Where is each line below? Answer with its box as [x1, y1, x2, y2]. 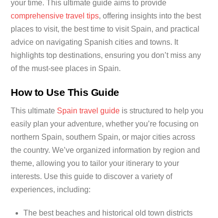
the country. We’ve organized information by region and [11, 146, 200, 155]
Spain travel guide [57, 107, 120, 115]
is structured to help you [120, 107, 204, 115]
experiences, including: [11, 185, 91, 194]
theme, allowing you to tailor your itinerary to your [11, 159, 180, 168]
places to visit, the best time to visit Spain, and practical [11, 25, 200, 34]
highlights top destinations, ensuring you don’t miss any [11, 51, 201, 60]
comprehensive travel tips [11, 12, 99, 20]
